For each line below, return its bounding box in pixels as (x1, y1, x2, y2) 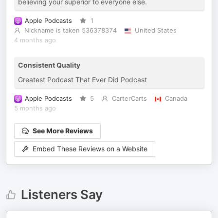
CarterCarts (111, 95, 147, 102)
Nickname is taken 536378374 (24, 27, 117, 34)
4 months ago (14, 36, 56, 44)
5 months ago (14, 105, 56, 112)
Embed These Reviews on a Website (33, 145, 147, 153)
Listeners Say (20, 187, 103, 202)
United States (134, 27, 177, 34)
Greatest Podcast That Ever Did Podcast (18, 75, 147, 84)
